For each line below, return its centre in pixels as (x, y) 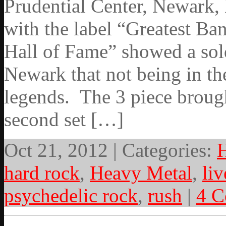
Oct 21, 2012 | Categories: (110, 150)
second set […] (64, 120)
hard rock (42, 173)
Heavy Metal (141, 173)
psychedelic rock (71, 196)
